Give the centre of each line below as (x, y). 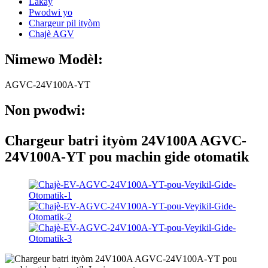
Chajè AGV (51, 34)
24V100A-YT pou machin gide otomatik (127, 156)
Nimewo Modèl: (54, 59)
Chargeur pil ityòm (64, 23)
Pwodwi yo (51, 12)
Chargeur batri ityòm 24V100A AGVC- (126, 140)
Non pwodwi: (45, 110)
